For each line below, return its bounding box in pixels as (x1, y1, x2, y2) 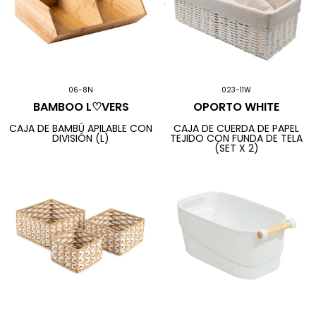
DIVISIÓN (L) (52, 130, 110, 145)
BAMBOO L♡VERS (32, 99, 129, 116)
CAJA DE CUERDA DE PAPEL (174, 121, 300, 135)
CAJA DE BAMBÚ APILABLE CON (9, 121, 153, 135)
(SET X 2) (214, 140, 259, 155)
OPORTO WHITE (193, 99, 280, 116)
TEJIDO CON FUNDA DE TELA (170, 130, 303, 145)
